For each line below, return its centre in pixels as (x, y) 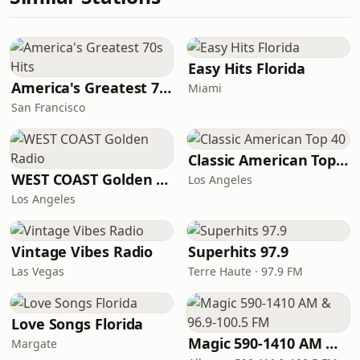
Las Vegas (38, 271)
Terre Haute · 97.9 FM (245, 271)
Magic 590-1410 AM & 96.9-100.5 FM (332, 343)
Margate (34, 344)
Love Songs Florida (78, 324)
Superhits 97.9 (238, 252)
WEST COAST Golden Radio (162, 179)
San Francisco (48, 107)
